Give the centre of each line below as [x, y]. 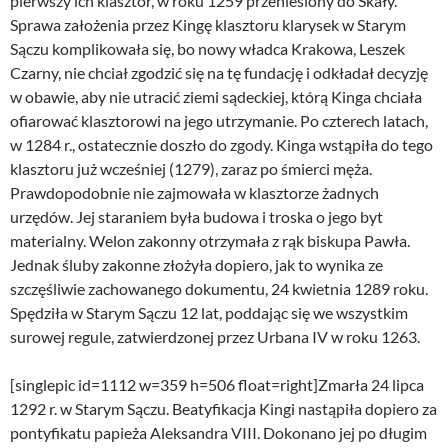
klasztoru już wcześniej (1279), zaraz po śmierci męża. [191, 169]
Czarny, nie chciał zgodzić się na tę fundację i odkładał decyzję [219, 73]
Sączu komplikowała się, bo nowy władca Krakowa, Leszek [207, 49]
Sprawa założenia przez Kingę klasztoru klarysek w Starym [208, 25]
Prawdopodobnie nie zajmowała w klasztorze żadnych [194, 193]
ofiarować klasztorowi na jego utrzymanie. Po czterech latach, [219, 121]
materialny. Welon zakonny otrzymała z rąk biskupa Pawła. [210, 241]
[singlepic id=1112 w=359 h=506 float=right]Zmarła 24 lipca [217, 385]
